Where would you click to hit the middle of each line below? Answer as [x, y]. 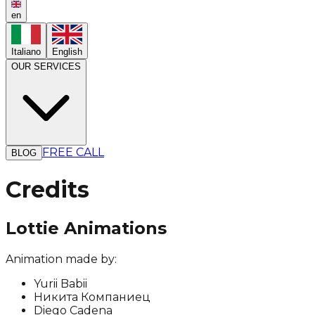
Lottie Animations [86, 229]
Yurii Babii [60, 284]
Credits [47, 189]
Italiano [26, 52]
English [67, 52]
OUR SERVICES [46, 67]
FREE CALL [73, 153]
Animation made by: [61, 259]
